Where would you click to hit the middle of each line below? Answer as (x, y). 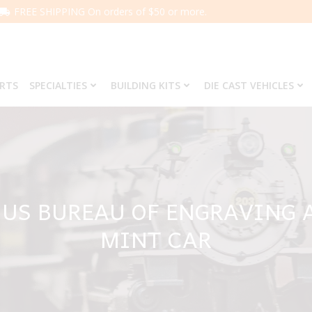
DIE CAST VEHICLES (249, 85)
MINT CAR (156, 239)
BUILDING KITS (145, 85)
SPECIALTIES (58, 85)
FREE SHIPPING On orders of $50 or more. (110, 11)
